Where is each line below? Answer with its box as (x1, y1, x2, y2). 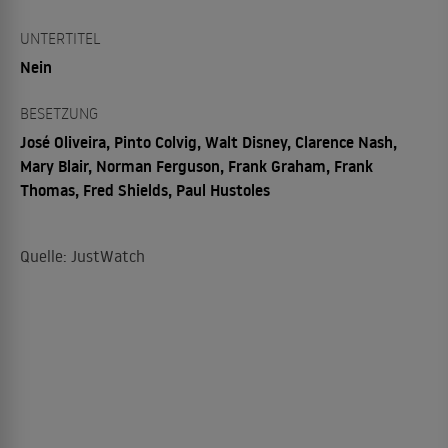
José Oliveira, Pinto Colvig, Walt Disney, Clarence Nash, (20, 131, 397, 153)
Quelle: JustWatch (20, 246, 145, 266)
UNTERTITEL (20, 28, 101, 48)
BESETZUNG (20, 103, 98, 123)
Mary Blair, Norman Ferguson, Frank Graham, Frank (20, 155, 373, 177)
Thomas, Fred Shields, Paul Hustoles (20, 179, 270, 201)
